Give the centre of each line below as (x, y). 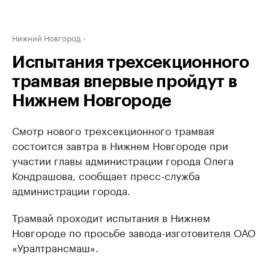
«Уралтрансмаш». (55, 247)
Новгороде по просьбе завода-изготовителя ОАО (134, 232)
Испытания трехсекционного (131, 62)
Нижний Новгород (47, 37)
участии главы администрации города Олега (123, 160)
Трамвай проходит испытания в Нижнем (111, 217)
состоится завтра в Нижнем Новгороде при (120, 145)
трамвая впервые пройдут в (125, 82)
